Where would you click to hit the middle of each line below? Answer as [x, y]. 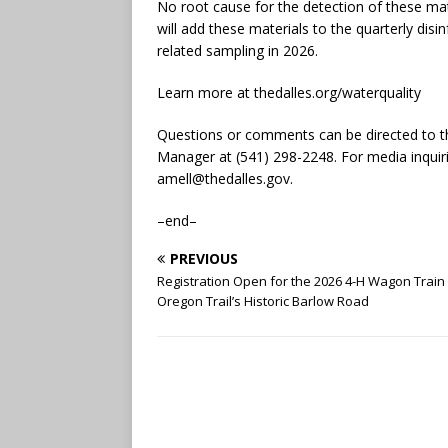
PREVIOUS [204, 258]
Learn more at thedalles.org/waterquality [289, 92]
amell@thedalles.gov [223, 178]
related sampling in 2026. [237, 50]
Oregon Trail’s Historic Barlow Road [263, 300]
